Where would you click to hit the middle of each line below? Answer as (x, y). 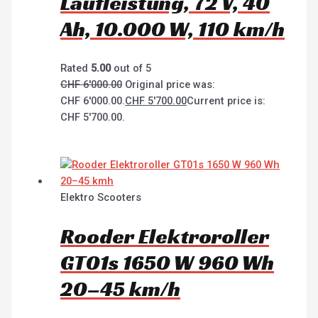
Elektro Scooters (101, 198)
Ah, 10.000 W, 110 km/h (173, 29)
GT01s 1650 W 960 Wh (168, 262)
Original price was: (170, 85)
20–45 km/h (121, 289)
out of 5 (131, 68)
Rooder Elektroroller (165, 236)
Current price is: (226, 101)
